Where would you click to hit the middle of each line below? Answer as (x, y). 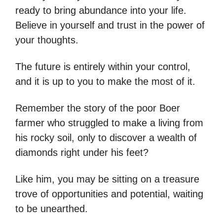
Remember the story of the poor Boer (98, 108)
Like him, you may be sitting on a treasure (107, 179)
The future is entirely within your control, (103, 67)
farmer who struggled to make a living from (109, 123)
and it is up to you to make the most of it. (105, 81)
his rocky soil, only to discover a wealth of (106, 138)
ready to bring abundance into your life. (101, 10)
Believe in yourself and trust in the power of (110, 25)
